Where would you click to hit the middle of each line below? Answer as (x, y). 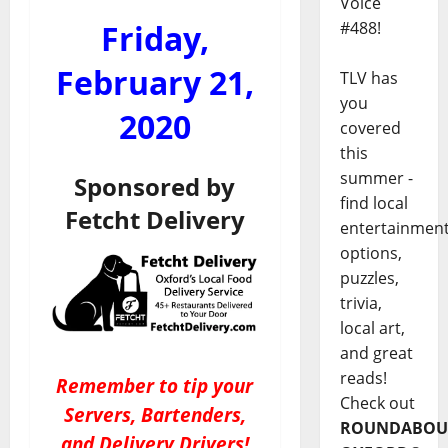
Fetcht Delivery (154, 220)
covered (370, 128)
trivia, (360, 303)
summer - (376, 178)
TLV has (368, 78)
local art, (372, 328)
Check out (377, 403)
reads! (363, 378)
